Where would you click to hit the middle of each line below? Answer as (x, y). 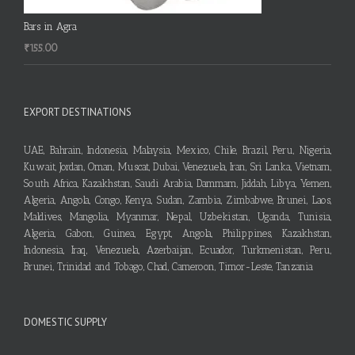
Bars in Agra (50, 26)
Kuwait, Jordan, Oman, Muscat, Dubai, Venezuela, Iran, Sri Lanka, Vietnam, (177, 166)
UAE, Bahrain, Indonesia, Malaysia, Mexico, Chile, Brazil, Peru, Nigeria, (177, 150)
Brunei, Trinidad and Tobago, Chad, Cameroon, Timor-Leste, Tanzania (168, 266)
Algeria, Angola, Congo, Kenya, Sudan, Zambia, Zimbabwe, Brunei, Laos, (177, 200)
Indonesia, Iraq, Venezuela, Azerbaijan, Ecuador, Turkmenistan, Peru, (177, 250)
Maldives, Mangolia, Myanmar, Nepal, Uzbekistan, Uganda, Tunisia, (177, 216)
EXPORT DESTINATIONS (78, 112)
